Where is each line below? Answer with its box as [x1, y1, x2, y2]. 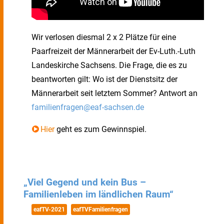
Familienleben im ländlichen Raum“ [23, 189, 173, 200]
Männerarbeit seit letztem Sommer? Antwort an [31, 88, 197, 98]
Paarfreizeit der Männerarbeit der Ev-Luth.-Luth [31, 46, 195, 56]
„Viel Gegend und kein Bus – [23, 177, 146, 188]
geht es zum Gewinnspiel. [54, 124, 146, 134]
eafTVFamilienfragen [73, 206, 128, 213]
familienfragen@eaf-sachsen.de [31, 102, 144, 112]
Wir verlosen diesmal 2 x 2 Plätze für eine [31, 32, 176, 42]
